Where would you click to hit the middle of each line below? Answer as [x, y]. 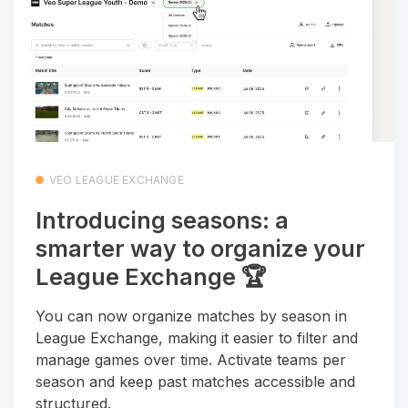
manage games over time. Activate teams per [191, 359]
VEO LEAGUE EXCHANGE [117, 179]
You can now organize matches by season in [191, 316]
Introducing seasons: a [162, 221]
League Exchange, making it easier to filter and [197, 337]
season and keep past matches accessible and [195, 381]
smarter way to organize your [200, 249]
